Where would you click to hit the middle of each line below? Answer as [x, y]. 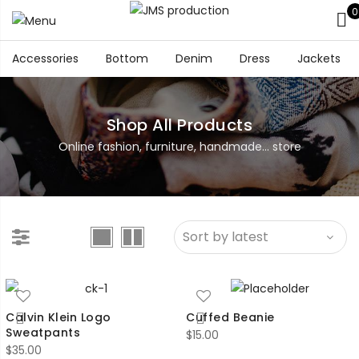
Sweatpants [43, 333]
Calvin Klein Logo [58, 318]
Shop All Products [179, 125]
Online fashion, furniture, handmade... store [179, 147]
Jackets [319, 59]
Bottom [127, 59]
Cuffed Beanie [230, 318]
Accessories [45, 59]
